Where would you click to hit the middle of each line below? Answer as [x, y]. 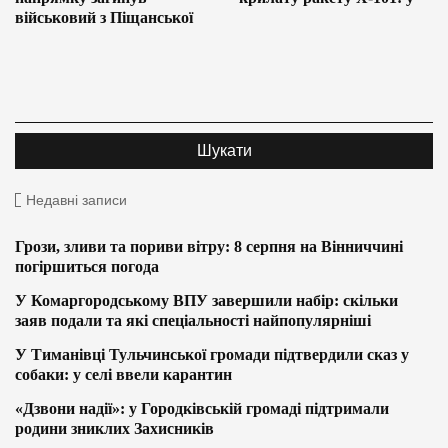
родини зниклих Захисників [114, 429]
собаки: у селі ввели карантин [123, 375]
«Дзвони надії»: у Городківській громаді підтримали [202, 409]
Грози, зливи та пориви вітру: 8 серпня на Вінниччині [209, 247]
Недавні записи [76, 200]
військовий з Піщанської [104, 18]
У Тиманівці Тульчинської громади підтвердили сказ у [212, 355]
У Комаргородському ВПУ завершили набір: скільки [206, 301]
